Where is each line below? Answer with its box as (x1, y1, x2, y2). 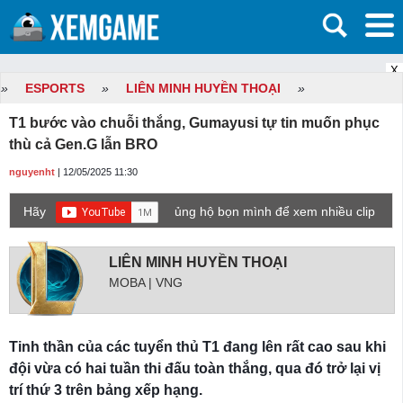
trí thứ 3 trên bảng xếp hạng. (9, 382, 202, 398)
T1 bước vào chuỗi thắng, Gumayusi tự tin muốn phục (9, 115, 380, 130)
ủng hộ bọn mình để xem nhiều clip (175, 204, 375, 219)
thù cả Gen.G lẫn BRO (9, 137, 157, 152)
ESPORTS (25, 81, 85, 95)
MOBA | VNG (109, 275, 183, 290)
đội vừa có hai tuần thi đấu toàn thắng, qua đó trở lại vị (9, 361, 381, 376)
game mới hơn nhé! (23, 227, 136, 241)
